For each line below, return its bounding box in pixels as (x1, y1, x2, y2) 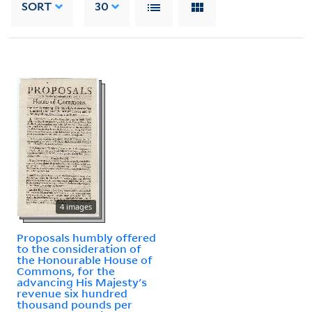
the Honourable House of (17, 252, 153, 267)
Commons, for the (17, 263, 115, 278)
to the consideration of (17, 241, 141, 256)
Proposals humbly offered (17, 230, 156, 244)
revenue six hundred (17, 286, 127, 300)
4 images (60, 201, 92, 212)
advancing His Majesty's (17, 274, 147, 289)
